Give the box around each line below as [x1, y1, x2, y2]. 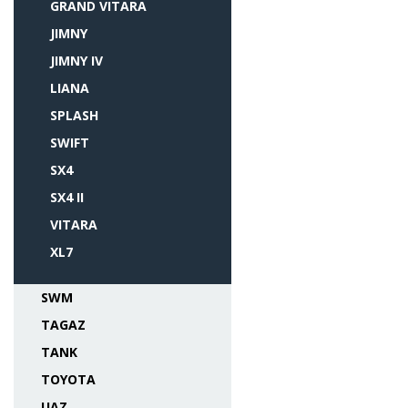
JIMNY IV [50, 52, 103, 69]
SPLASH [50, 107, 98, 124]
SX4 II [50, 189, 84, 206]
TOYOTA [41, 371, 96, 388]
